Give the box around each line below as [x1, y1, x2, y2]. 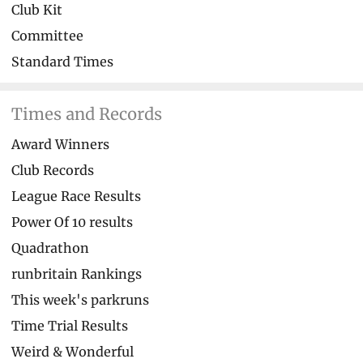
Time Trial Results [11, 317, 128, 334]
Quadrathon [11, 239, 89, 256]
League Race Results [11, 187, 141, 204]
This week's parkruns [11, 291, 149, 308]
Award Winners [11, 135, 109, 152]
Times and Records [11, 103, 162, 124]
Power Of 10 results [11, 213, 133, 230]
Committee [11, 27, 83, 44]
